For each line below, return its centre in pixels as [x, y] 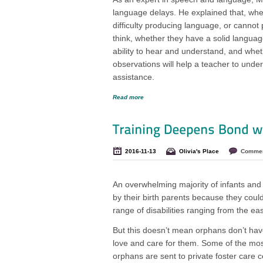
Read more [128, 97]
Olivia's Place [199, 151]
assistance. [134, 77]
